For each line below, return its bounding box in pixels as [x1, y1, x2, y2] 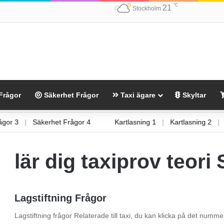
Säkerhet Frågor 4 [42, 117, 101, 126]
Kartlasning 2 [180, 117, 222, 126]
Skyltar [180, 90, 206, 99]
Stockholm [132, 5, 161, 12]
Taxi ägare [118, 90, 155, 99]
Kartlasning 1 [124, 117, 166, 126]
